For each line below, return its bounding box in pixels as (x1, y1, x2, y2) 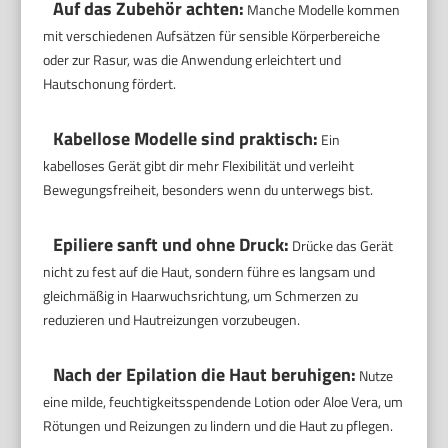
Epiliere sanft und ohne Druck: (53, 231, 290, 259)
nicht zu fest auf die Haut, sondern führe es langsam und (43, 261, 376, 283)
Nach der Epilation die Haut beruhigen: (53, 361, 357, 389)
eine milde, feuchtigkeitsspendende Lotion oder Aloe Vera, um (43, 391, 404, 413)
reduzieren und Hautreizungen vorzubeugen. (43, 309, 301, 331)
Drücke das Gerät (289, 235, 394, 257)
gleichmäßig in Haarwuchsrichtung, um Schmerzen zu (43, 285, 359, 307)
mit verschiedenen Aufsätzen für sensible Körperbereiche (43, 25, 381, 47)
